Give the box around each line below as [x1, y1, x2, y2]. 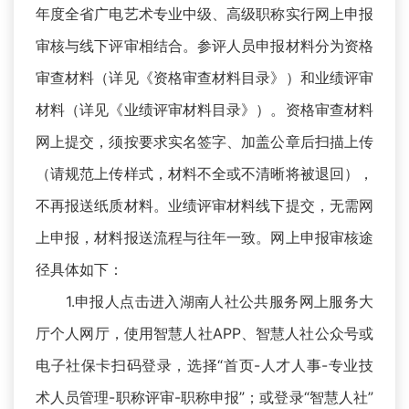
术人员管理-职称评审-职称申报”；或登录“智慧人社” [36, 388, 373, 407]
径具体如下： [36, 260, 123, 279]
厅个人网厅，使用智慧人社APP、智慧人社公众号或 [36, 324, 373, 343]
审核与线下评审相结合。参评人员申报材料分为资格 [36, 37, 373, 56]
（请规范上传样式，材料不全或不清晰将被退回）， [36, 164, 373, 184]
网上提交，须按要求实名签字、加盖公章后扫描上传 [36, 132, 373, 152]
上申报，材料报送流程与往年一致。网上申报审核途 [36, 228, 373, 247]
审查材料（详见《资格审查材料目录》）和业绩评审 [36, 68, 373, 88]
